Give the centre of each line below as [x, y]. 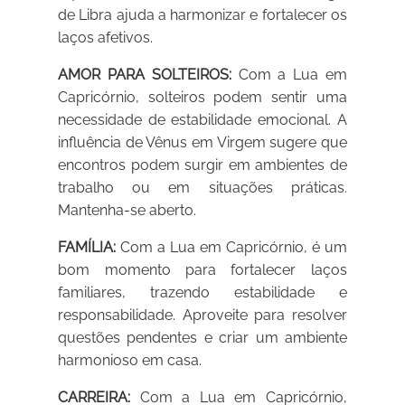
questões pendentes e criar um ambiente [202, 338]
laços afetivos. [106, 38]
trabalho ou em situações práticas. [202, 188]
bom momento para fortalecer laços [202, 270]
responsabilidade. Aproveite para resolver [202, 316]
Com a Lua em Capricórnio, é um [231, 248]
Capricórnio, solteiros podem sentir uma [202, 98]
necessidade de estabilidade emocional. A [202, 120]
